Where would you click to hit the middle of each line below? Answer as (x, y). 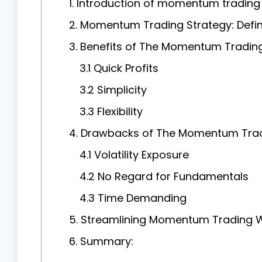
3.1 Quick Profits (119, 68)
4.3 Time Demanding (133, 198)
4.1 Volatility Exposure (134, 154)
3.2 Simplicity (113, 89)
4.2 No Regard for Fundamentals (164, 176)
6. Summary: (101, 241)
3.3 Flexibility (111, 111)
